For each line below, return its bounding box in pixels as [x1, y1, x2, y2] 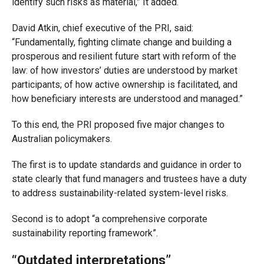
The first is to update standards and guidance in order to [11, 159, 242, 170]
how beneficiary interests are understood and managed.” [11, 93, 243, 104]
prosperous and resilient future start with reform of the [11, 51, 236, 62]
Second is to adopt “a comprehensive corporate [11, 213, 207, 225]
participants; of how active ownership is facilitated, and [11, 79, 237, 90]
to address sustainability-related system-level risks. [11, 187, 228, 199]
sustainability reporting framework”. [11, 227, 158, 239]
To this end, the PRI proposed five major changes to [11, 119, 225, 130]
